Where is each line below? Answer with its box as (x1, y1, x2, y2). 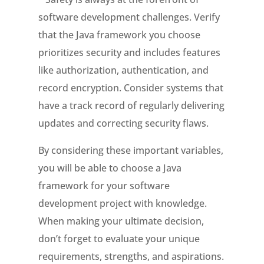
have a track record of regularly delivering (38, 99, 225, 112)
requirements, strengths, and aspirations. (38, 250, 224, 263)
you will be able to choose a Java (38, 161, 181, 174)
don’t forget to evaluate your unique (38, 232, 200, 245)
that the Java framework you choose (38, 28, 200, 41)
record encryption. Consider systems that (38, 81, 223, 94)
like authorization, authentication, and (38, 64, 209, 77)
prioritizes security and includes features (38, 46, 220, 59)
